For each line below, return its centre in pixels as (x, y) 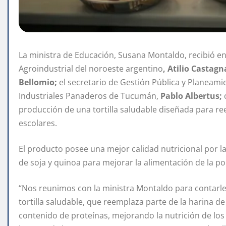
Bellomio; (39, 82)
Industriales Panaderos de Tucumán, (89, 96)
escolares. (39, 123)
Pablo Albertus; (190, 96)
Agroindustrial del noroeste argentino (91, 69)
